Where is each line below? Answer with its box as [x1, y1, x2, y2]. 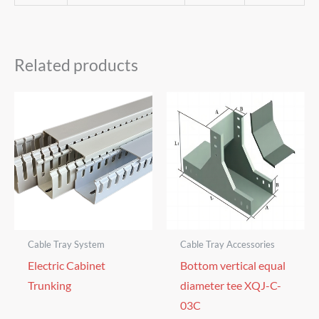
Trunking [27, 278, 71, 292]
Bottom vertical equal [179, 258, 286, 272]
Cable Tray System [27, 239, 105, 251]
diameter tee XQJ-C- [179, 278, 281, 292]
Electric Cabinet [27, 258, 105, 272]
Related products [14, 54, 138, 75]
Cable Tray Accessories [179, 239, 275, 251]
